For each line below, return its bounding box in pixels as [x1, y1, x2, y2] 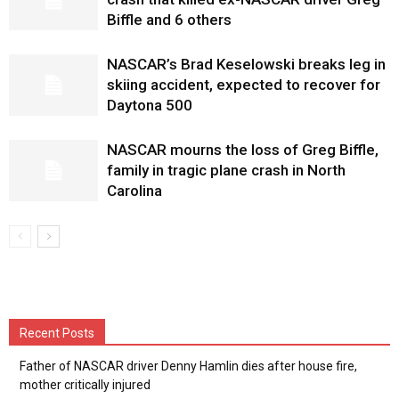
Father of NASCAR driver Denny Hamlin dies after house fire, [20, 359, 357, 373]
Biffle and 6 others [107, 11, 232, 28]
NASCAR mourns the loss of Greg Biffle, [107, 141, 379, 159]
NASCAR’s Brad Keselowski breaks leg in [107, 55, 386, 73]
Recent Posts [20, 326, 94, 340]
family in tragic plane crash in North [107, 161, 346, 179]
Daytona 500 [107, 96, 192, 114]
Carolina [107, 182, 162, 199]
